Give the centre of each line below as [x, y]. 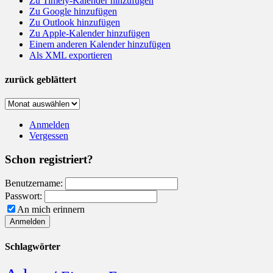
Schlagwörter [33, 246]
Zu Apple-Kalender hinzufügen [90, 34]
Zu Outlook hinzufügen [75, 23]
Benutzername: [35, 183]
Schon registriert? [49, 159]
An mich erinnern [51, 210]
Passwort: [25, 196]
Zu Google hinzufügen [73, 12]
